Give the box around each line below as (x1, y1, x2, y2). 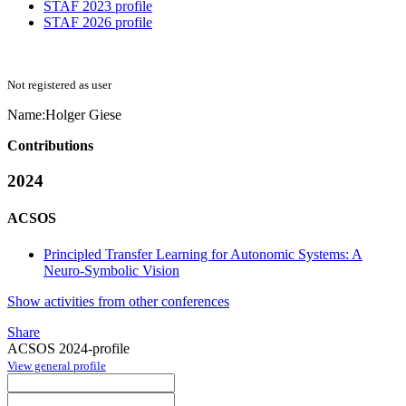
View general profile (7, 358, 106, 372)
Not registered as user (7, 78, 111, 92)
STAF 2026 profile (43, 14, 152, 31)
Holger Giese (45, 107, 121, 123)
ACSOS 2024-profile (7, 340, 130, 356)
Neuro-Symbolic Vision (43, 262, 179, 278)
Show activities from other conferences (7, 293, 229, 309)
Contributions (7, 138, 93, 154)
